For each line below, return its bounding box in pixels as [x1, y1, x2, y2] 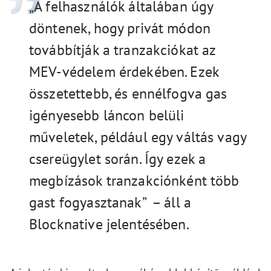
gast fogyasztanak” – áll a [29, 193, 192, 212]
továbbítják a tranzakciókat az [29, 41, 216, 60]
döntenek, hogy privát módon [29, 19, 211, 38]
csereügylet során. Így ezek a [29, 149, 206, 169]
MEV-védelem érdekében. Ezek [29, 62, 220, 82]
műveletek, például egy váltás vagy [29, 128, 247, 147]
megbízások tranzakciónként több [29, 171, 240, 191]
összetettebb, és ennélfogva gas [29, 84, 227, 103]
